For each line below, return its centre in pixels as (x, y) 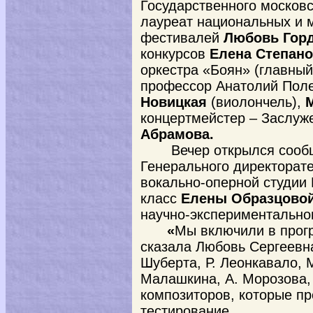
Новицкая (174, 102)
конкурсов (173, 54)
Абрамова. (177, 134)
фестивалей (182, 38)
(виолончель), (256, 102)
